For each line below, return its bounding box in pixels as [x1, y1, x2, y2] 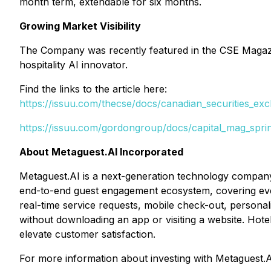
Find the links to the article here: [19, 83, 170, 95]
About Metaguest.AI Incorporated [19, 146, 183, 158]
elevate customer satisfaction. [19, 228, 155, 240]
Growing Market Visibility [19, 20, 141, 32]
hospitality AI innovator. [19, 59, 128, 71]
